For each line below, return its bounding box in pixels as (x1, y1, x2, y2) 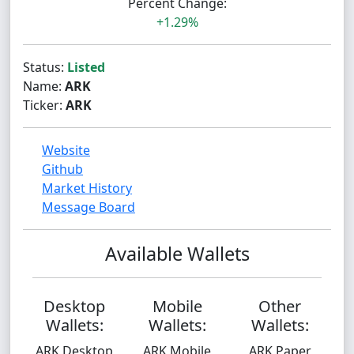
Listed (67, 58, 105, 76)
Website (42, 141, 90, 159)
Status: (23, 58, 67, 76)
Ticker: (23, 96, 66, 114)
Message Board (42, 198, 135, 216)
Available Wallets (104, 241, 250, 266)
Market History (42, 179, 132, 197)
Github (42, 160, 83, 178)
